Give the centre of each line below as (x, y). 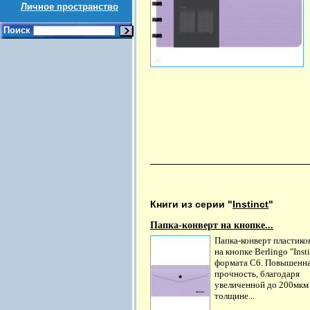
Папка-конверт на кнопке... (212, 225)
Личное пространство (70, 7)
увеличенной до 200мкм (262, 284)
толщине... (235, 295)
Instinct (250, 204)
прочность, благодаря (257, 273)
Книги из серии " (191, 204)
